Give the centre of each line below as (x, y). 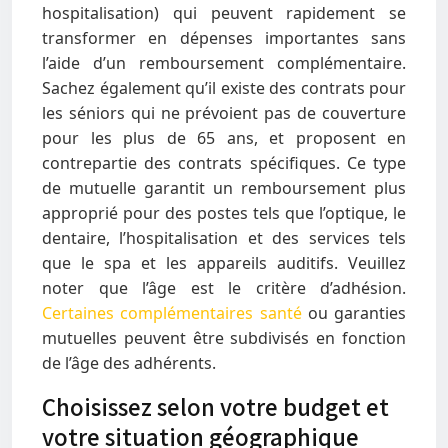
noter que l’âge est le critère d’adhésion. (224, 288)
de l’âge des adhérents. (129, 363)
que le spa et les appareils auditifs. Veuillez (224, 263)
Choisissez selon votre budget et (215, 406)
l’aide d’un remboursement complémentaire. (224, 63)
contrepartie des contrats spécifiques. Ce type (224, 163)
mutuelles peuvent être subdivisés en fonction (224, 338)
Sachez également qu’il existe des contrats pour (224, 88)
